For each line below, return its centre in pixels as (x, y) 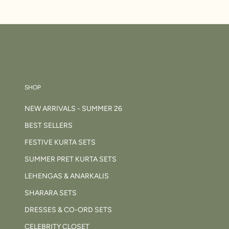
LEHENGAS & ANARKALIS (67, 176)
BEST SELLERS (49, 125)
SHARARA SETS (51, 193)
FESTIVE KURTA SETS (60, 142)
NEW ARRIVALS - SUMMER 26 (73, 108)
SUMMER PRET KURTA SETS (71, 159)
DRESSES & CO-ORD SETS (68, 210)
